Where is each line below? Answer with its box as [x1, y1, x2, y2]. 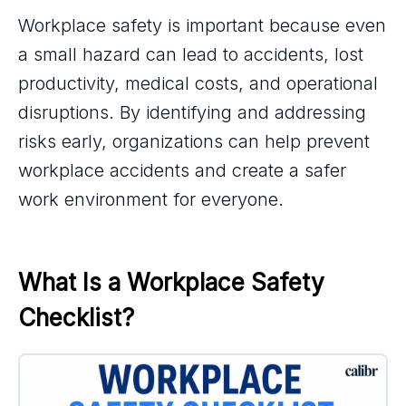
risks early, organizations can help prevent [18, 130, 370, 152]
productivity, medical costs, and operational [18, 72, 378, 94]
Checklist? [18, 304, 134, 332]
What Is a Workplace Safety [18, 268, 331, 296]
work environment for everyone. [18, 188, 284, 210]
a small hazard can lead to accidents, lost [18, 43, 363, 65]
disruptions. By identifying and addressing [18, 101, 366, 123]
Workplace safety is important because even [18, 14, 386, 36]
